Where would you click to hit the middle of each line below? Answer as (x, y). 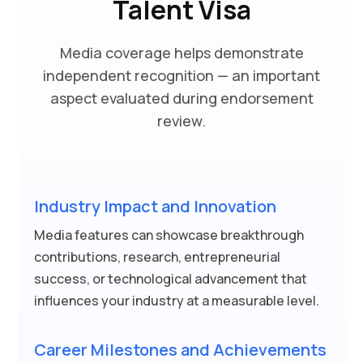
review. (181, 121)
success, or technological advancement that (171, 279)
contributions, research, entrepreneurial (157, 257)
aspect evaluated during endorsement (181, 98)
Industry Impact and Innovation (155, 206)
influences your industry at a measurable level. (177, 301)
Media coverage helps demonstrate (181, 53)
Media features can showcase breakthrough (169, 235)
